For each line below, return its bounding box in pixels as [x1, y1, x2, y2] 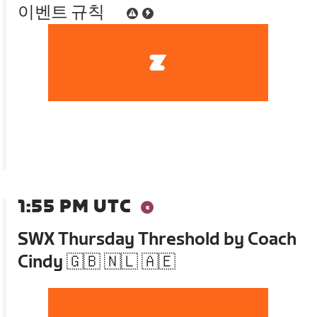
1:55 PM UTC [18, 196, 132, 217]
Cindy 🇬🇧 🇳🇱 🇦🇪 [18, 251, 176, 272]
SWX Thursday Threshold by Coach [18, 229, 297, 250]
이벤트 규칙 [18, 2, 105, 23]
